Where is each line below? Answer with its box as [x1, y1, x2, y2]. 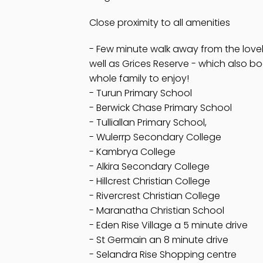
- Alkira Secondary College [89, 160, 210, 173]
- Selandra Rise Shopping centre [89, 248, 237, 261]
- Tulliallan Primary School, [89, 116, 207, 129]
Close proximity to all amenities [89, 16, 230, 29]
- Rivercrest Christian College [89, 189, 220, 203]
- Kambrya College [89, 145, 176, 159]
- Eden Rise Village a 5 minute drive [89, 218, 248, 232]
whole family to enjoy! [89, 72, 189, 85]
